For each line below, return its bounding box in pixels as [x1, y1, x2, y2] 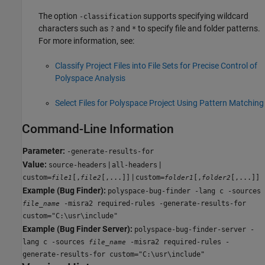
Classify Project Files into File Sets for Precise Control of [55, 60, 257, 70]
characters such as [38, 23, 110, 33]
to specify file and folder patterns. [136, 23, 260, 33]
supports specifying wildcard [141, 11, 248, 21]
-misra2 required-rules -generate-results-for [60, 199, 246, 208]
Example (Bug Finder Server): [22, 224, 132, 234]
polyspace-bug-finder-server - [134, 225, 254, 234]
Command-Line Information [22, 121, 174, 136]
